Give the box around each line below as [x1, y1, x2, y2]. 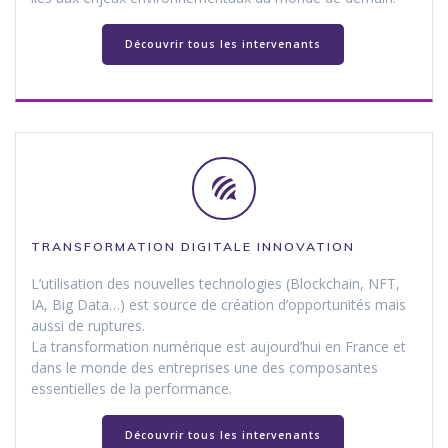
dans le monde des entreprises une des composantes [31, 357, 378, 377]
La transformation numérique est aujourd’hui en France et [31, 336, 406, 356]
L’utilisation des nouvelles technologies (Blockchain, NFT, [31, 273, 400, 293]
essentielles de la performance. [31, 378, 232, 398]
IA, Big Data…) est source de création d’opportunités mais [31, 294, 406, 314]
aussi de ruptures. [31, 315, 145, 335]
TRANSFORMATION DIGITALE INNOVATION [31, 238, 355, 254]
